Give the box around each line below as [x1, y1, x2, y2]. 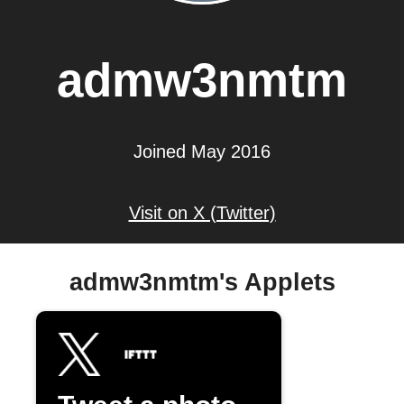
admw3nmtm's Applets [69, 269, 335, 297]
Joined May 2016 [133, 141, 271, 161]
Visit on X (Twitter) [128, 202, 276, 223]
